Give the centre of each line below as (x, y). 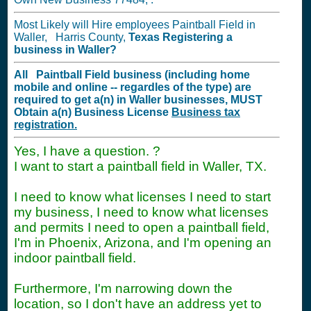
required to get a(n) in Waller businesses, (122, 100)
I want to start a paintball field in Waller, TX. (140, 166)
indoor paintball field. (75, 258)
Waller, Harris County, (71, 37)
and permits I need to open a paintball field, (142, 227)
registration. (45, 125)
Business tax (206, 112)
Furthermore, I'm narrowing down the (123, 288)
